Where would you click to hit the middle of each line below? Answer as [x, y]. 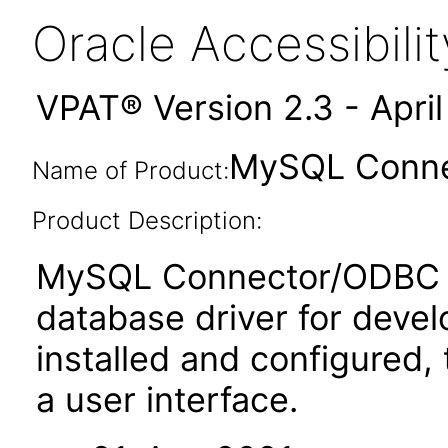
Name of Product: [130, 170]
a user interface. [167, 399]
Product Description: [146, 220]
